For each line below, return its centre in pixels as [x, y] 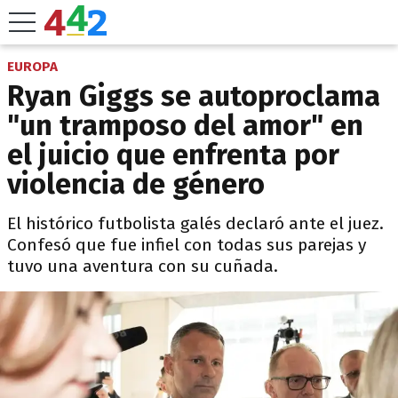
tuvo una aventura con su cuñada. [143, 266]
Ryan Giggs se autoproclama [194, 96]
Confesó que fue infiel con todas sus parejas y [187, 245]
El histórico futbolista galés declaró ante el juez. [195, 223]
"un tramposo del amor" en [185, 125]
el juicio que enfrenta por [173, 155]
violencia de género [136, 184]
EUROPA [32, 67]
